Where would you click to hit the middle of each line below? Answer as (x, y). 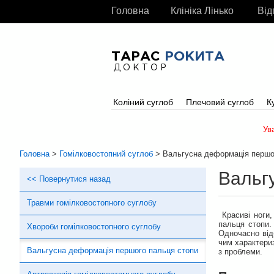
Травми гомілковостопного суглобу (92, 203)
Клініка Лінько (202, 11)
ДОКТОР (141, 68)
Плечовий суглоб (220, 102)
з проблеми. (240, 252)
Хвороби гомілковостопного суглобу (94, 227)
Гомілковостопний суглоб (106, 154)
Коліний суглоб (143, 102)
